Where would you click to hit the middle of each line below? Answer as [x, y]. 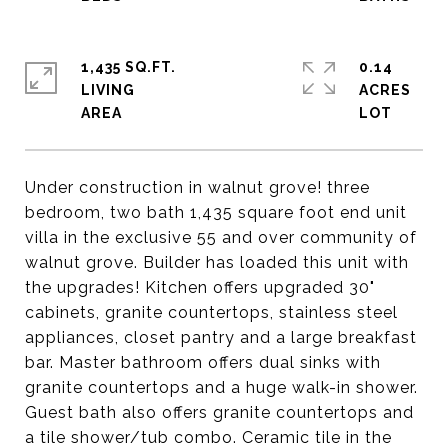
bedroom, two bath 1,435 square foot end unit [216, 212]
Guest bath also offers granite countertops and [219, 412]
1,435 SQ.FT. [128, 67]
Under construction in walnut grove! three [197, 187]
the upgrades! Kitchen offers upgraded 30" [200, 287]
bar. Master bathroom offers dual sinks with [203, 362]
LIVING [108, 90]
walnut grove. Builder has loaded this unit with [217, 262]
